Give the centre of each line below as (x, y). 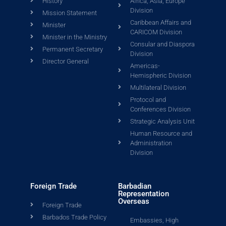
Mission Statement (70, 13)
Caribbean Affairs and (161, 22)
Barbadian (135, 186)
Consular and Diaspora (162, 44)
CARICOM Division (156, 32)
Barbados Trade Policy (74, 217)
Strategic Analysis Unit (162, 121)
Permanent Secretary (73, 49)
